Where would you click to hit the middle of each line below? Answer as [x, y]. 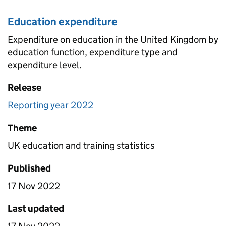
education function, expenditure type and [93, 52]
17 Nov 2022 [34, 186]
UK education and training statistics [81, 145]
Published [29, 168]
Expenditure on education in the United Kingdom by [113, 39]
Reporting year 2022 [50, 105]
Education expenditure [63, 21]
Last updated [36, 208]
